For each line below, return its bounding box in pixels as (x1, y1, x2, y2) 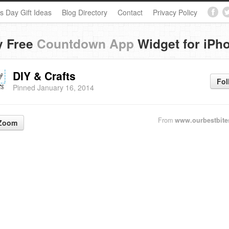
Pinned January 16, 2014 (13, 82, 94, 93)
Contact (118, 7, 143, 17)
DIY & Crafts (13, 68, 76, 83)
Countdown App (37, 34, 134, 53)
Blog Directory (62, 7, 107, 17)
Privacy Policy (153, 7, 197, 17)
